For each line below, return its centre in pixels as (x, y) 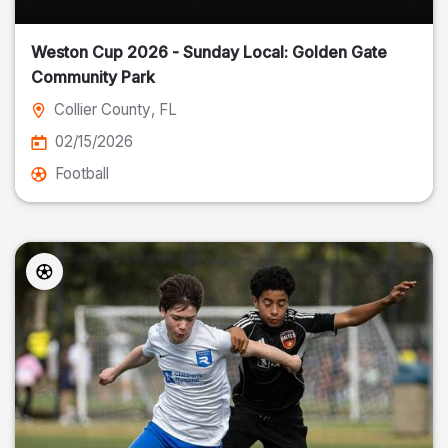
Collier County (102, 109)
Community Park (93, 77)
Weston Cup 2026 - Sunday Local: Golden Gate (161, 52)
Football (82, 173)
